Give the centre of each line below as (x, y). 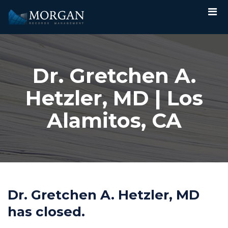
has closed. (46, 211)
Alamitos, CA (114, 120)
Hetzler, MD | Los (114, 98)
